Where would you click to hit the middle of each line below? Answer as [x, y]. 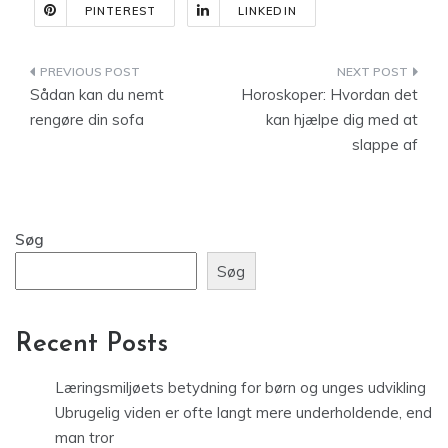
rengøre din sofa [87, 119]
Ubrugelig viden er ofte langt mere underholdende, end [243, 413]
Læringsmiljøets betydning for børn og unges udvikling [240, 388]
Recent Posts [91, 345]
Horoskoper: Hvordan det [329, 94]
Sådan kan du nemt [97, 94]
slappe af [385, 144]
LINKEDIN [267, 11]
